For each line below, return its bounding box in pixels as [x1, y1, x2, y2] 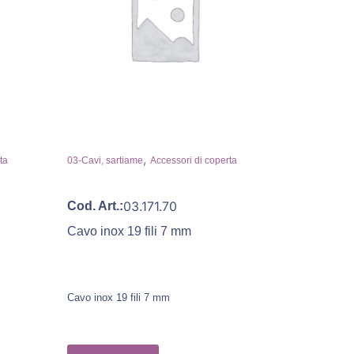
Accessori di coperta [149, 154, 237, 166]
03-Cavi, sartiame [66, 154, 143, 166]
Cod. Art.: [66, 198, 123, 213]
